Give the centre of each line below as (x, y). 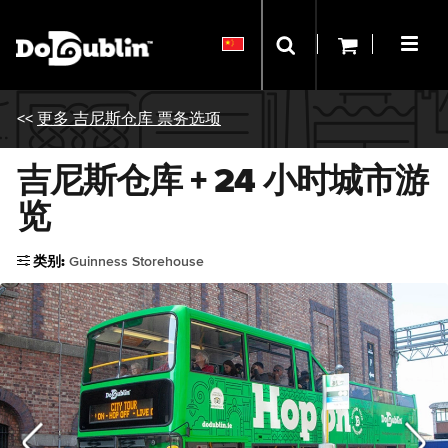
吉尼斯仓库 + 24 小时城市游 (222, 182)
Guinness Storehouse (136, 262)
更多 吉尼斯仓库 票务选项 (129, 119)
